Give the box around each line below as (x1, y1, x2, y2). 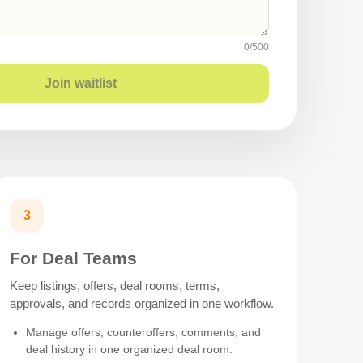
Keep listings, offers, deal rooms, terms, (10, 278, 220, 293)
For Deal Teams (10, 248, 138, 267)
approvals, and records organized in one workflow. (10, 296, 275, 310)
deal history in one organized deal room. (26, 342, 233, 356)
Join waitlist (45, 75, 117, 90)
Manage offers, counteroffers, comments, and (26, 325, 262, 339)
